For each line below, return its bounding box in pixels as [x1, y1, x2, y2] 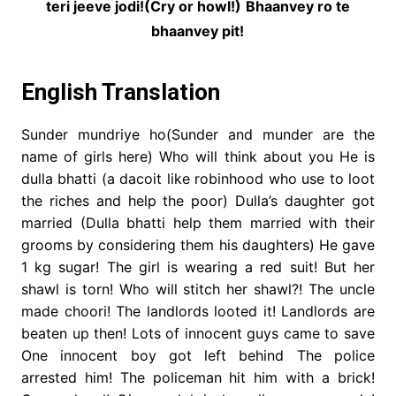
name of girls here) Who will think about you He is [20, 148, 376, 166]
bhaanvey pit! [151, 22, 245, 41]
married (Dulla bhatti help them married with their [20, 214, 376, 232]
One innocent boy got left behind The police [20, 346, 376, 365]
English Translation [20, 79, 220, 106]
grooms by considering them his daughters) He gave [20, 236, 376, 255]
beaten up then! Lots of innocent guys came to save [20, 324, 376, 343]
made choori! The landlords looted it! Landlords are [20, 302, 376, 321]
